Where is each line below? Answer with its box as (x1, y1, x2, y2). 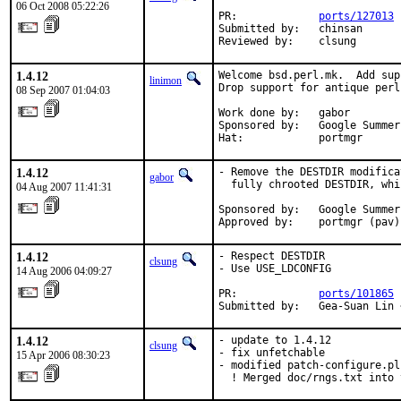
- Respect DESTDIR (218, 250, 325, 262)
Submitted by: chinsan (218, 22, 363, 35)
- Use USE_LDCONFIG (218, 262, 331, 275)
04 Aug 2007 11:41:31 (16, 181, 112, 193)
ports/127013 (319, 10, 394, 22)
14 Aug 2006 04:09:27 (16, 265, 112, 277)
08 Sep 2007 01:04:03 (16, 84, 110, 97)
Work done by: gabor (218, 107, 350, 119)
